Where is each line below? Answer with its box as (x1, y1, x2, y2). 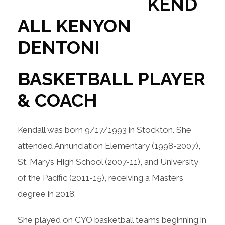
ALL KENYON (18, 15, 131, 36)
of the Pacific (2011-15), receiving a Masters (18, 172, 183, 183)
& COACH (18, 89, 97, 111)
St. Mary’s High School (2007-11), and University (18, 156, 198, 167)
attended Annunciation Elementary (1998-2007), (18, 140, 200, 151)
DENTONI (18, 36, 100, 58)
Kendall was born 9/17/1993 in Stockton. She (18, 124, 191, 135)
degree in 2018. (18, 188, 76, 199)
